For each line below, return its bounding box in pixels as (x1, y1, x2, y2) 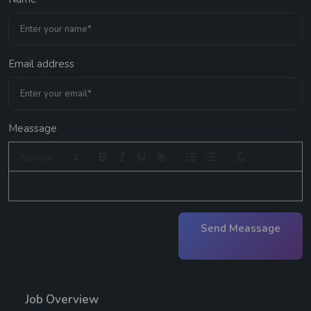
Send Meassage (229, 221, 280, 236)
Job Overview (25, 292, 99, 308)
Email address (8, 57, 74, 71)
